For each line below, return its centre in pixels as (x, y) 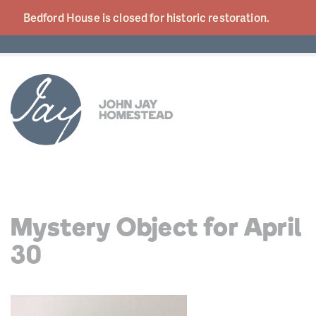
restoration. (240, 17)
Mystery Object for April (156, 229)
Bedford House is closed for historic (116, 17)
